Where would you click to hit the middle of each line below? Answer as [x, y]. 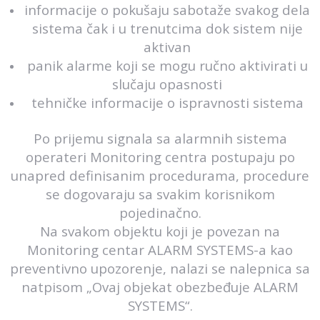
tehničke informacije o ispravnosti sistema [167, 102]
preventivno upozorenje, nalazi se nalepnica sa [160, 268]
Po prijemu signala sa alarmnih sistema [160, 138]
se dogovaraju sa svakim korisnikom [160, 194]
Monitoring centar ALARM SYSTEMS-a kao [160, 250]
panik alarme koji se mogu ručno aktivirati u [167, 65]
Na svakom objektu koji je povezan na [160, 231]
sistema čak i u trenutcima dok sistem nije [167, 28]
